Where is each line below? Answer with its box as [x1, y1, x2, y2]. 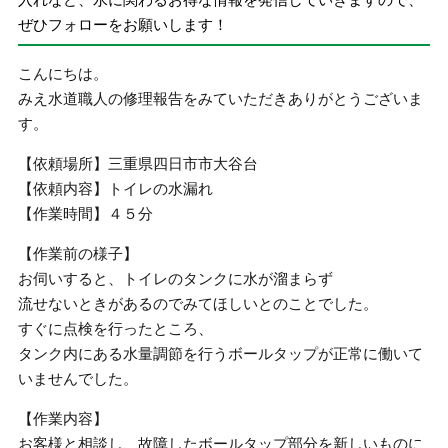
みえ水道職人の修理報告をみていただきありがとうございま [18, 90, 424, 107]
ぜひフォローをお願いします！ [18, 15, 229, 33]
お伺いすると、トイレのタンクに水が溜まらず [18, 270, 334, 287]
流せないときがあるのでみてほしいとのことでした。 [18, 295, 379, 312]
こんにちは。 [18, 65, 109, 82]
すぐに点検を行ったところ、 [18, 320, 214, 337]
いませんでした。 [18, 370, 139, 387]
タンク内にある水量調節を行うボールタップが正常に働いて [18, 345, 424, 362]
